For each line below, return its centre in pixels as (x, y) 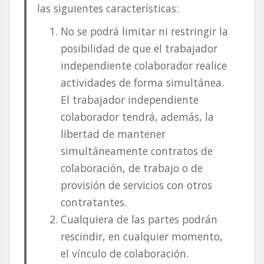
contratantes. (93, 202)
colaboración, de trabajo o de (131, 168)
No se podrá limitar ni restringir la (144, 31)
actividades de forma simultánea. (142, 82)
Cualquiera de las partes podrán (139, 219)
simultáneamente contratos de (136, 151)
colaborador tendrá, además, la (137, 116)
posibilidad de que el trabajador (139, 48)
